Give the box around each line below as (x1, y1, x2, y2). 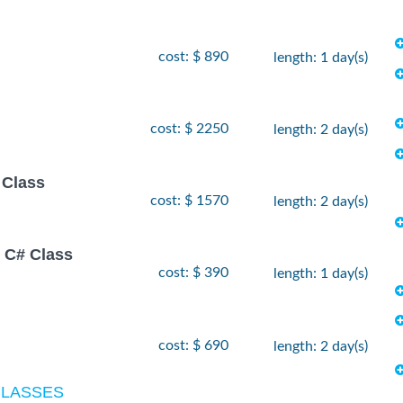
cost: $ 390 (158, 265, 228, 281)
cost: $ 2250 (150, 121, 228, 137)
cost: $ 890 (158, 49, 228, 64)
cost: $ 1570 (150, 193, 228, 209)
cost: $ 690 (158, 337, 228, 353)
